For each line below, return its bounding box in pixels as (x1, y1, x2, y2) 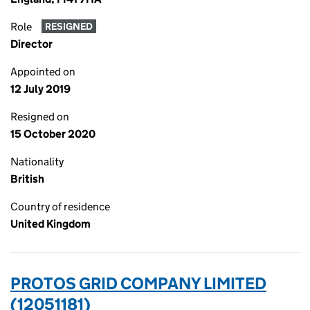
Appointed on (10, 65, 75, 78)
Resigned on (10, 110, 69, 123)
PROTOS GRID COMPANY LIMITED (10, 273, 266, 293)
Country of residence (10, 200, 110, 213)
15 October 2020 (10, 127, 95, 140)
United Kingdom (10, 217, 91, 230)
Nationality (10, 155, 64, 168)
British (10, 172, 44, 185)
